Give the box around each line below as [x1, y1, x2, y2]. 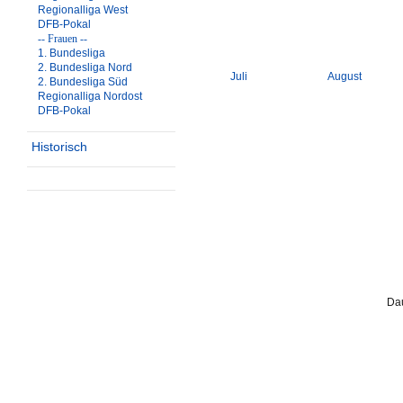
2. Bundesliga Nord [38, 61, 132, 74]
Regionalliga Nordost [38, 90, 142, 103]
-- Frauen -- [38, 32, 87, 45]
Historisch [31, 139, 87, 154]
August [327, 70, 362, 83]
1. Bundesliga [38, 47, 105, 59]
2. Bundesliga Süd [38, 76, 128, 88]
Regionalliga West [38, 4, 128, 16]
